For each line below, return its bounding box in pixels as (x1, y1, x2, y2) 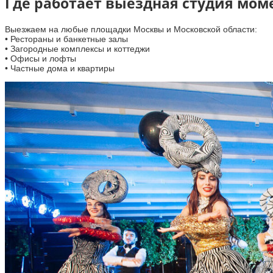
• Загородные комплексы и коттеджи (5, 44, 150, 54)
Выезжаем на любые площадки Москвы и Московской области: (5, 24, 257, 35)
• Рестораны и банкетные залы (5, 34, 128, 44)
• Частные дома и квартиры (5, 63, 115, 74)
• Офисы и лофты (5, 54, 76, 64)
